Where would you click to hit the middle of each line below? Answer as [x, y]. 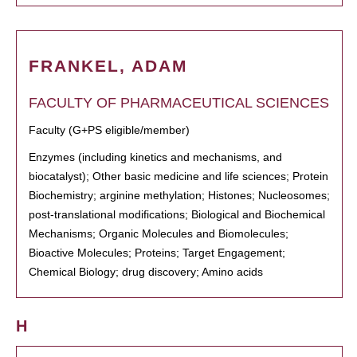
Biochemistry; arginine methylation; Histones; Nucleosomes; [179, 195]
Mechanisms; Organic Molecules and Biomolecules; [159, 233]
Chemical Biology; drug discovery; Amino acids [146, 272]
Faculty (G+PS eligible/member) [109, 130]
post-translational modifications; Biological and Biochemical [177, 214]
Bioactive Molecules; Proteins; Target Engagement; [157, 253]
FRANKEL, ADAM [108, 66]
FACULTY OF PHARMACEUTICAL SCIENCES [179, 103]
